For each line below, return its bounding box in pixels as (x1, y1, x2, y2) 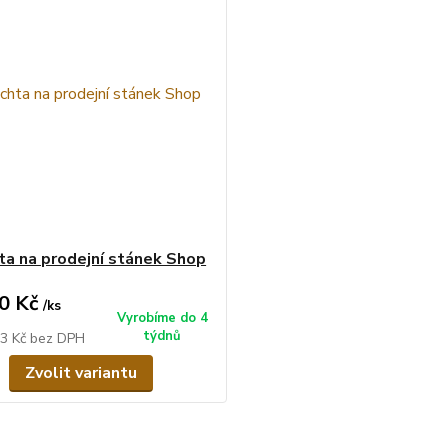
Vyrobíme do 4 (116, 308, 208, 327)
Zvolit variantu (24, 361, 137, 384)
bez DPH (29, 328, 85, 348)
